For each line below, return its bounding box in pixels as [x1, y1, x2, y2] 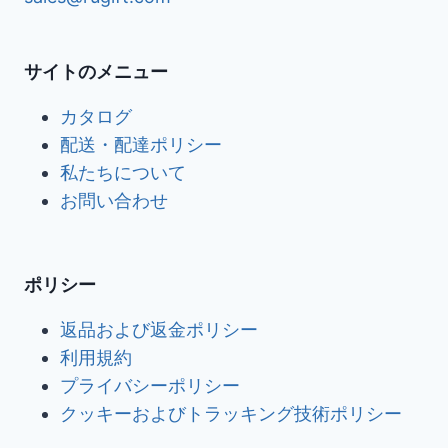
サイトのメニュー [24, 61, 168, 82]
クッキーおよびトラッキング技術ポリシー [60, 403, 402, 424]
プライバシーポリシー [60, 375, 240, 396]
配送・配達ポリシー [60, 134, 222, 155]
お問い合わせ [60, 190, 168, 211]
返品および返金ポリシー [60, 319, 258, 340]
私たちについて [60, 162, 186, 183]
